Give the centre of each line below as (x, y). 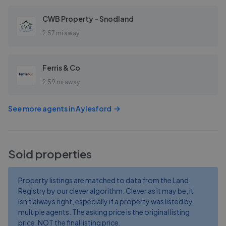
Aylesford (94, 108)
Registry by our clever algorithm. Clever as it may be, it (106, 191)
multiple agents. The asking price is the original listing (104, 212)
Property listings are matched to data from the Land (103, 180)
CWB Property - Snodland (88, 19)
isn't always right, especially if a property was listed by (105, 201)
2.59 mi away (61, 82)
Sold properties (50, 154)
